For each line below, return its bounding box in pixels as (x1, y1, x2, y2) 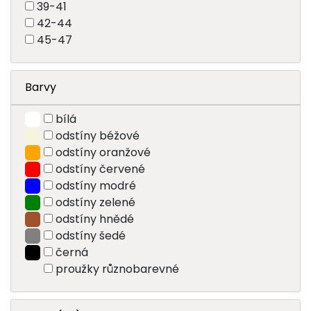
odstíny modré (55, 177, 136, 194)
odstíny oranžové (55, 144, 151, 160)
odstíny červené (55, 160, 145, 177)
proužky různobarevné (55, 260, 179, 277)
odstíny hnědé (55, 210, 134, 227)
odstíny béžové (55, 127, 140, 144)
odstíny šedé (55, 227, 126, 244)
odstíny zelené (55, 194, 135, 210)
